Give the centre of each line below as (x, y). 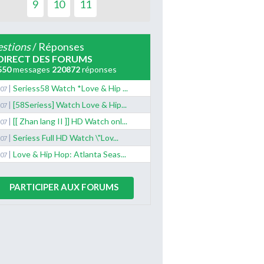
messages (31, 69)
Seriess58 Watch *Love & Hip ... (70, 88)
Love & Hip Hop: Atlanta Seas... (69, 154)
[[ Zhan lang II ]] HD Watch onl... (70, 121)
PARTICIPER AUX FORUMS (64, 187)
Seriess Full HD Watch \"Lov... (65, 137)
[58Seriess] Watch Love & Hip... (70, 104)
